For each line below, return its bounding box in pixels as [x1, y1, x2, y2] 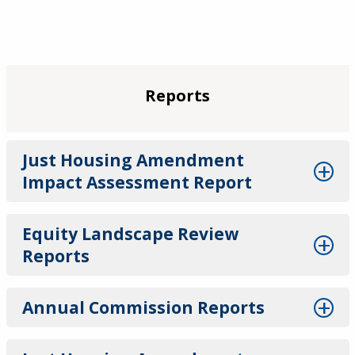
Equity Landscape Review [21, 223, 239, 245]
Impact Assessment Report [21, 171, 252, 193]
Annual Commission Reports [21, 296, 265, 319]
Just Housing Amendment [21, 149, 244, 171]
